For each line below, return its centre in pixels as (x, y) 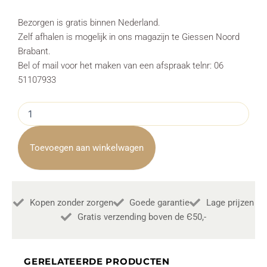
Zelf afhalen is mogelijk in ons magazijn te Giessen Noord (129, 37)
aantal (29, 179)
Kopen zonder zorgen (71, 203)
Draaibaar (36, 167)
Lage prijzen (230, 203)
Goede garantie (160, 203)
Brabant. (34, 51)
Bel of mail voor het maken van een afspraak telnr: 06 (121, 65)
